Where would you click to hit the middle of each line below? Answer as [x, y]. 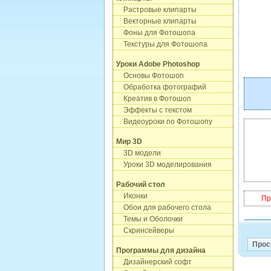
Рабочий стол [141, 184]
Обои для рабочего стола [164, 207]
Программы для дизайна [161, 250]
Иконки [132, 196]
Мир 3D [129, 142]
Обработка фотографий [161, 87]
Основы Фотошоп [150, 76]
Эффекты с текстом [154, 110]
